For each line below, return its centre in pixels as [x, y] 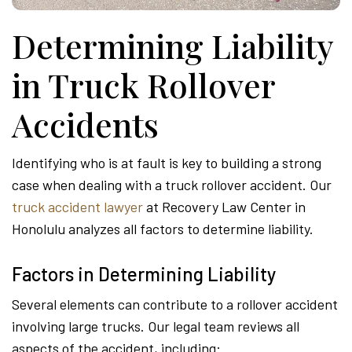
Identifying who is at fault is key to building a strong [167, 163]
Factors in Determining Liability [144, 274]
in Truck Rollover [143, 85]
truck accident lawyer [77, 207]
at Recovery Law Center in [224, 207]
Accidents [85, 125]
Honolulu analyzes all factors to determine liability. [163, 229]
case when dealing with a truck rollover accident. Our [172, 185]
